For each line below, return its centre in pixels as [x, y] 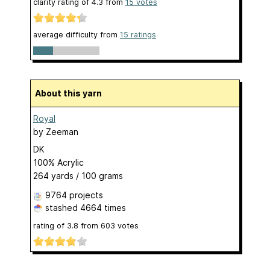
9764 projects [74, 195]
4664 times [103, 208]
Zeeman [62, 132]
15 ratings [138, 34]
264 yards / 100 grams [78, 176]
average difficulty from [77, 34]
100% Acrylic [58, 163]
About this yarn [71, 93]
